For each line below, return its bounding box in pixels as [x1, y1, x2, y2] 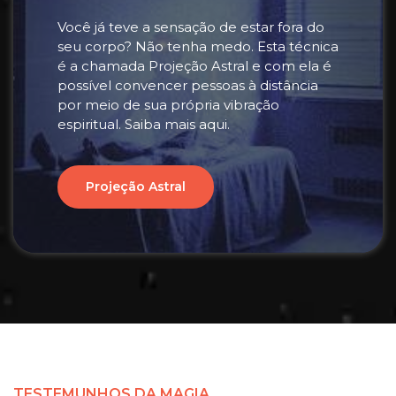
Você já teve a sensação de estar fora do [57, 19, 324, 35]
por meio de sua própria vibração [57, 96, 279, 113]
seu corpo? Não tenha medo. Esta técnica [57, 38, 339, 55]
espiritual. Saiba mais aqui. [57, 116, 230, 133]
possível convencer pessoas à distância [57, 77, 318, 94]
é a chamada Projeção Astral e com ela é [57, 57, 331, 74]
